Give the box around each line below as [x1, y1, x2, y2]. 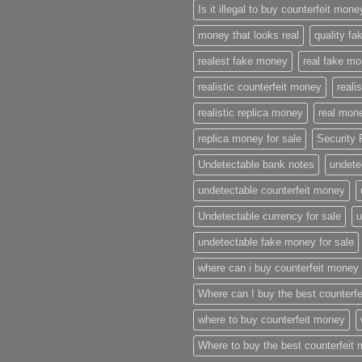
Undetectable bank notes [198, 158, 314, 170]
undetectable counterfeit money [198, 183, 345, 196]
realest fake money [198, 54, 288, 67]
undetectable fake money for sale [198, 235, 354, 248]
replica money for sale [198, 132, 301, 145]
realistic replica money [198, 106, 303, 119]
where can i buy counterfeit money [198, 261, 359, 274]
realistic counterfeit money [198, 80, 322, 93]
